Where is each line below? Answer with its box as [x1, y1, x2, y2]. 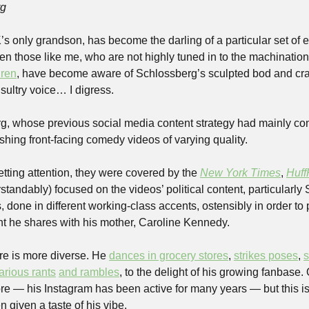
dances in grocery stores [109, 250, 228, 262]
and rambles [59, 266, 119, 279]
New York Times [200, 167, 281, 179]
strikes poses [234, 250, 298, 262]
